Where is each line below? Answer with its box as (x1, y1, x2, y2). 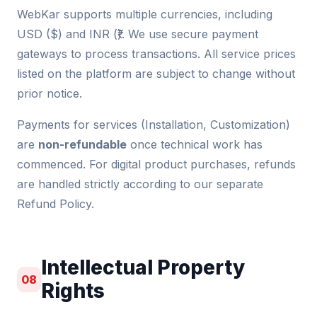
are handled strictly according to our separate (17, 177, 263, 191)
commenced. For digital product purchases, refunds (17, 157, 296, 171)
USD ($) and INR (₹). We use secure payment (17, 27, 258, 41)
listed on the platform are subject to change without (17, 67, 295, 81)
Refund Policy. (17, 197, 94, 211)
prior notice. (17, 86, 82, 100)
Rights (41, 279, 105, 303)
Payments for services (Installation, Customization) (17, 117, 290, 132)
